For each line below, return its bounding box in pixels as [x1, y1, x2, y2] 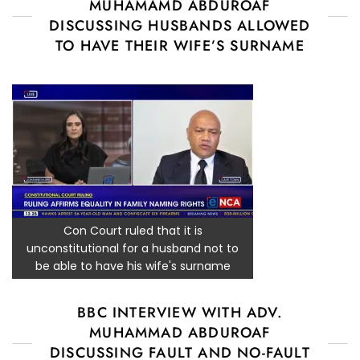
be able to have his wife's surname [35, 257, 231, 274]
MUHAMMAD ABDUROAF [89, 321, 271, 343]
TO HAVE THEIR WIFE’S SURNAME [55, 35, 305, 56]
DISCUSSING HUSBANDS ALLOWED [49, 14, 311, 36]
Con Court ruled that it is [63, 222, 202, 239]
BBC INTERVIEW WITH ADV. [77, 301, 283, 323]
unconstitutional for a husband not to [27, 239, 239, 256]
